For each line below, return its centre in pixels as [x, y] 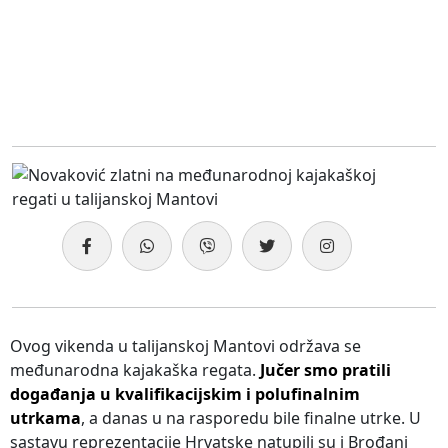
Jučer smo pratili [325, 369]
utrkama [45, 417]
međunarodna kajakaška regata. [135, 369]
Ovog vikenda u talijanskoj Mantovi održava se [185, 345]
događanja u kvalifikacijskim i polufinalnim [185, 393]
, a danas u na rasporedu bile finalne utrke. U [251, 417]
